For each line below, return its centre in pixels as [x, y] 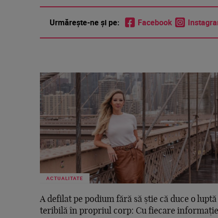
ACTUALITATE [65, 178]
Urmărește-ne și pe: [85, 23]
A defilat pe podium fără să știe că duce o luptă [128, 200]
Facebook [155, 23]
